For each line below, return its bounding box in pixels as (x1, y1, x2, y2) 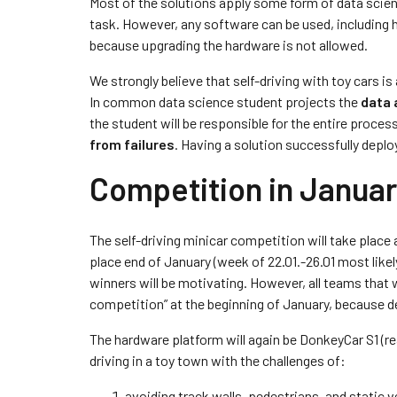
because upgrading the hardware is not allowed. (89, 36, 368, 53)
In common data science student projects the (89, 93, 361, 110)
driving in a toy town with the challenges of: (89, 352, 346, 369)
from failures (89, 136, 175, 152)
